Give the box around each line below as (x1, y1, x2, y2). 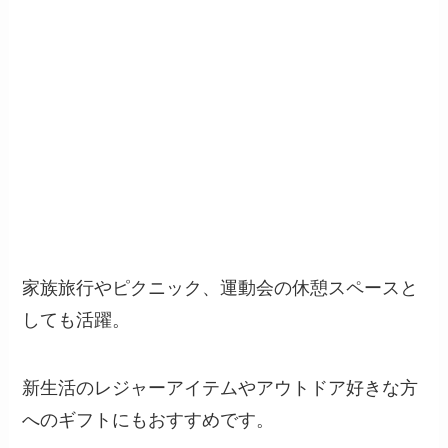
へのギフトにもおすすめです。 (22, 409, 275, 430)
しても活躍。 (22, 309, 131, 330)
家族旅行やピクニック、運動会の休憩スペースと (22, 277, 419, 298)
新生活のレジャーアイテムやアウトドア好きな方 (22, 377, 419, 398)
